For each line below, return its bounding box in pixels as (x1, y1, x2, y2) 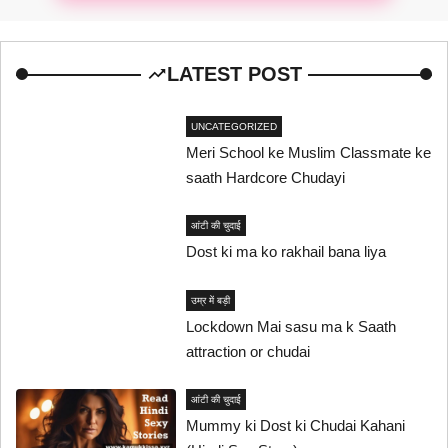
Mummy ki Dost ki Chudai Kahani (186, 417, 406, 435)
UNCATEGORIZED (191, 120, 278, 132)
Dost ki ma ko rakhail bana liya (186, 243, 387, 261)
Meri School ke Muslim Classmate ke (186, 143, 432, 161)
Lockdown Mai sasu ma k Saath (186, 317, 397, 335)
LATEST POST (166, 62, 302, 85)
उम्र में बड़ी (191, 294, 231, 306)
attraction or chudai (186, 342, 311, 360)
